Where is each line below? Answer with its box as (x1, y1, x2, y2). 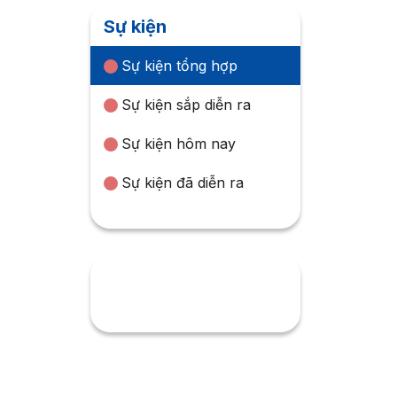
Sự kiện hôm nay (121, 135, 237, 153)
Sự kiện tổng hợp (121, 57, 238, 75)
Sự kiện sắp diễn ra (121, 96, 252, 114)
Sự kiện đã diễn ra (121, 174, 245, 192)
